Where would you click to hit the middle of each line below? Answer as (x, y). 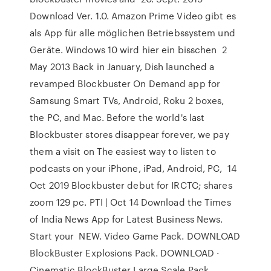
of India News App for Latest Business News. (126, 219)
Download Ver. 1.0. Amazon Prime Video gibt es (133, 16)
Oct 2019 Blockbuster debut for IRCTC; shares (131, 185)
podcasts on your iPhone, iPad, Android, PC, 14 (133, 168)
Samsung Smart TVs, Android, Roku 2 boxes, (127, 100)
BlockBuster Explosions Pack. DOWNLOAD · (125, 253)
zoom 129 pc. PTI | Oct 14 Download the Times (130, 202)
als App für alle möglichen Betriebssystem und (132, 33)
